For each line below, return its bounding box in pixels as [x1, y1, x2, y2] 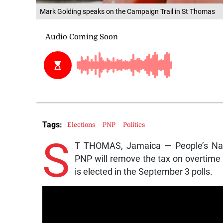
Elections [67, 120, 96, 128]
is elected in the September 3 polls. [74, 167, 213, 177]
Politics [123, 120, 145, 128]
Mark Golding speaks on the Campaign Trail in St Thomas [40, 7, 215, 15]
